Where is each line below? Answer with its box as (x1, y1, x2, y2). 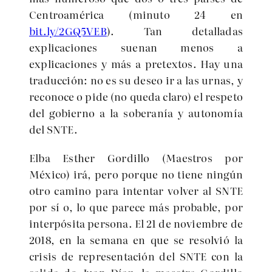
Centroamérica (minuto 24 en (29, 7, 243, 22)
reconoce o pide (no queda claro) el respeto (29, 89, 243, 104)
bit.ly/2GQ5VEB (29, 23, 107, 38)
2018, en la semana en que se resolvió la (29, 232, 243, 247)
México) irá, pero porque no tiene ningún (29, 166, 243, 182)
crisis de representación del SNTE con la (29, 248, 243, 263)
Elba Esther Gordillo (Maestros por (29, 150, 243, 165)
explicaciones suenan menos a (29, 39, 243, 55)
